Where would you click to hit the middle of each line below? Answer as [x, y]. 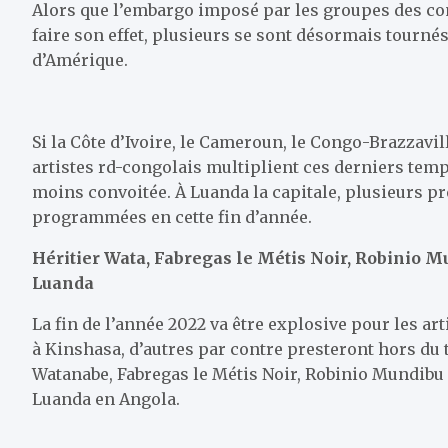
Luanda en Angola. [106, 399]
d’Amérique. [80, 60]
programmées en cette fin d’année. [172, 217]
